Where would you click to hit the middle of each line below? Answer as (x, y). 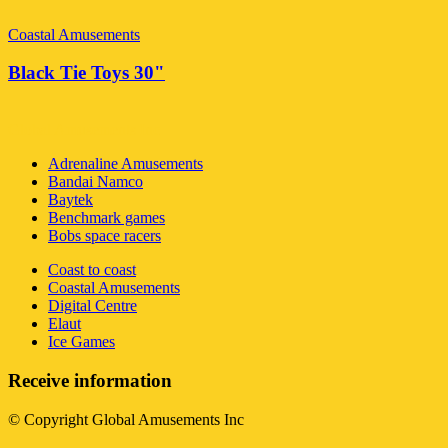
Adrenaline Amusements (125, 164)
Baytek (70, 200)
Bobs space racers (104, 236)
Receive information (90, 380)
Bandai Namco (95, 182)
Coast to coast (92, 270)
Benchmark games (106, 218)
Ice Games (81, 342)
